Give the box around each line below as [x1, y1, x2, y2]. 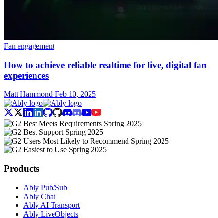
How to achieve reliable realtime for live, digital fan [4, 59, 207, 70]
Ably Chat [23, 192, 55, 200]
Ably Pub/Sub [23, 183, 67, 192]
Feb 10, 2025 [55, 90, 96, 99]
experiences [4, 70, 49, 81]
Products [4, 163, 39, 174]
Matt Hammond [4, 90, 53, 99]
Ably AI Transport [23, 200, 80, 209]
